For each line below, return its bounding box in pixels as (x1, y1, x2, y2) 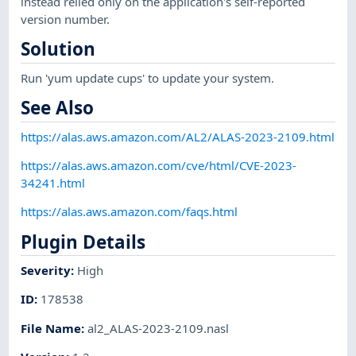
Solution (21, 37, 96, 62)
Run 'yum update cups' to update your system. (21, 69, 275, 86)
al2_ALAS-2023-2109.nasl (87, 319, 230, 336)
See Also (21, 95, 95, 121)
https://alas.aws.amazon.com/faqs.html (21, 203, 238, 220)
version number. (21, 10, 110, 27)
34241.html (21, 174, 86, 191)
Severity (21, 262, 72, 279)
